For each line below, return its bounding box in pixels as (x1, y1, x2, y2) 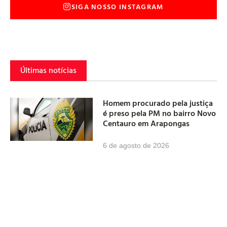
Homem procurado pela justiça (103, 96, 213, 109)
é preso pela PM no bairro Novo (103, 106, 216, 119)
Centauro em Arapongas (103, 117, 190, 129)
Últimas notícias (20, 64, 77, 77)
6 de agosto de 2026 (103, 141, 170, 149)
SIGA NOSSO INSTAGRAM (71, 1, 164, 12)
